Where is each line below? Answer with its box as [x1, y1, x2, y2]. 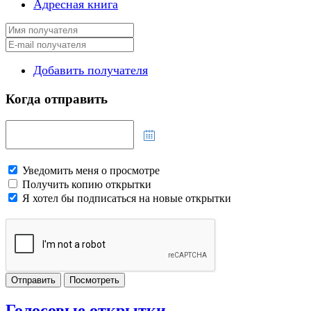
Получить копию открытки [22, 178, 151, 191]
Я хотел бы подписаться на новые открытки [22, 192, 231, 205]
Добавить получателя [33, 63, 148, 78]
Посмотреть [69, 275, 119, 286]
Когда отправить [6, 92, 108, 107]
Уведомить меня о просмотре [22, 165, 160, 177]
